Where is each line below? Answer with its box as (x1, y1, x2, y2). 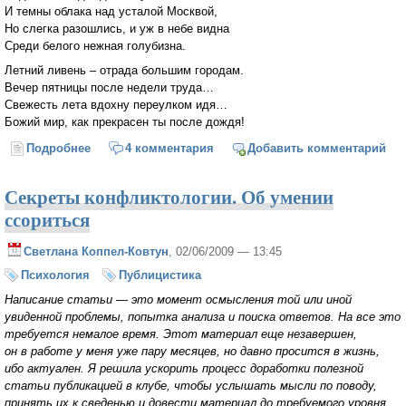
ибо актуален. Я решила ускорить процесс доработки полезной (5, 362, 363, 376)
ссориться (5, 205, 90, 233)
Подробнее (26, 140, 92, 155)
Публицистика (119, 268, 201, 283)
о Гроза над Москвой (91, 140, 215, 155)
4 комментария (124, 140, 214, 155)
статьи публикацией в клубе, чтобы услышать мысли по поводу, (5, 379, 377, 393)
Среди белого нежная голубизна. (5, 39, 186, 53)
